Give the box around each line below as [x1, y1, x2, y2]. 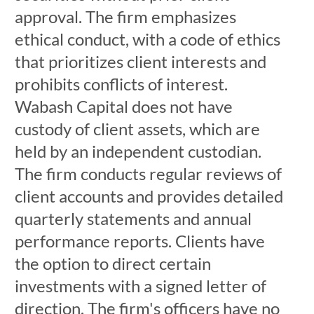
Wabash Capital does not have [14, 96, 233, 116]
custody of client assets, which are [14, 118, 260, 139]
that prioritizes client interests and [14, 51, 266, 71]
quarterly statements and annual [14, 208, 252, 228]
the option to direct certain [14, 253, 211, 273]
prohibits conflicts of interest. [14, 74, 228, 94]
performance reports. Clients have [14, 231, 265, 251]
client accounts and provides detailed [14, 186, 283, 206]
